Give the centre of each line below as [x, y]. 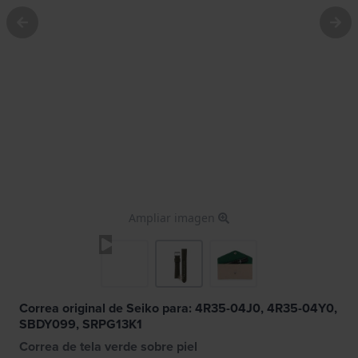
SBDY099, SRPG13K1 [81, 324]
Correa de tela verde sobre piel [108, 346]
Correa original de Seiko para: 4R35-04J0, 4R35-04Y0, [178, 308]
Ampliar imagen [173, 217]
